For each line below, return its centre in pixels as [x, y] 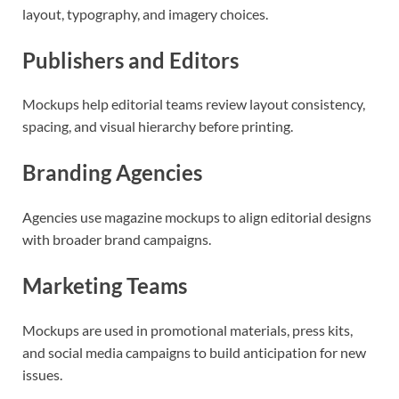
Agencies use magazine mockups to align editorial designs [197, 217]
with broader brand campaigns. [117, 240]
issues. [42, 374]
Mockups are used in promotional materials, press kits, [187, 330]
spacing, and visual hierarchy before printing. [158, 126]
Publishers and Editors [130, 60]
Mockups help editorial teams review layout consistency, [194, 104]
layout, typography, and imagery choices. [145, 13]
